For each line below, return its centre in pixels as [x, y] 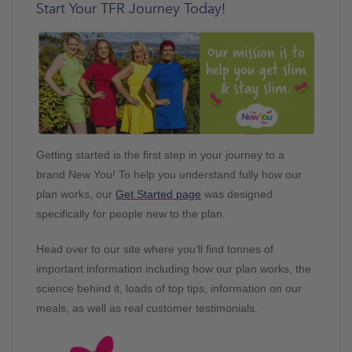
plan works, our [76, 194]
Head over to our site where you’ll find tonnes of [155, 249]
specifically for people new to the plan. [131, 214]
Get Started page [158, 194]
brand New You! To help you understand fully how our [169, 174]
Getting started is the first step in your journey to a [160, 155]
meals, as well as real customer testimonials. [147, 308]
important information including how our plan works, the [174, 269]
